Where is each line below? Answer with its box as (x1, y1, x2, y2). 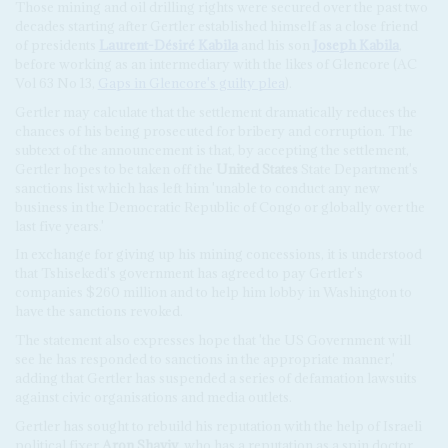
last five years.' (14, 216, 104, 235)
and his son (237, 35, 313, 54)
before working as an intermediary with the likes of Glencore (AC (14, 54, 417, 73)
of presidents (14, 35, 99, 54)
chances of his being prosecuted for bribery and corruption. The (14, 121, 413, 140)
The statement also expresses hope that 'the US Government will (14, 331, 411, 350)
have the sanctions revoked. (14, 302, 183, 321)
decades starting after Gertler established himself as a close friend (14, 16, 418, 35)
